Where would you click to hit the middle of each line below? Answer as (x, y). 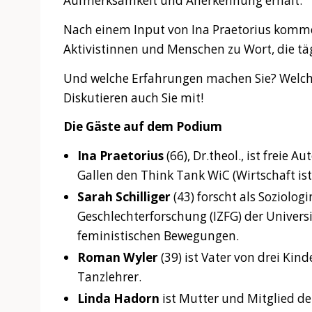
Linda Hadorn (119, 298)
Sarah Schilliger (124, 197)
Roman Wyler (118, 257)
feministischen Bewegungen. (158, 236)
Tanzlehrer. (110, 276)
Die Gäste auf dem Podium (142, 127)
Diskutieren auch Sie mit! (133, 97)
